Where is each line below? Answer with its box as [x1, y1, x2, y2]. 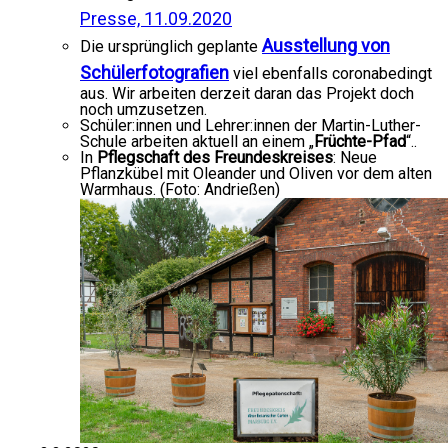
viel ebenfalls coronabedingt [229, 64, 432, 83]
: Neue [333, 148, 377, 167]
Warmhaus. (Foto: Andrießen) [80, 180, 280, 199]
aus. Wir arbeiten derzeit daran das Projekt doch [80, 84, 414, 103]
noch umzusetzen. [80, 100, 207, 119]
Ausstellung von [262, 35, 390, 56]
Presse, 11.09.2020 [80, 8, 232, 29]
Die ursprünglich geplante [80, 37, 262, 56]
